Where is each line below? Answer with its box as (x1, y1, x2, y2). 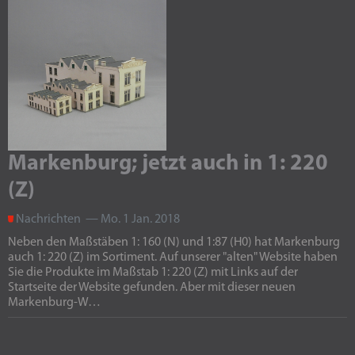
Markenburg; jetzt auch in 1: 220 (8, 153, 328, 175)
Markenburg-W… (8, 296, 101, 309)
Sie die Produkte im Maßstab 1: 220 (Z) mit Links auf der (8, 266, 298, 279)
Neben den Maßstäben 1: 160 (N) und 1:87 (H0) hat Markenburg (8, 236, 340, 249)
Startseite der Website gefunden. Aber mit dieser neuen (8, 281, 296, 294)
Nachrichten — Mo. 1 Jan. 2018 (13, 213, 180, 226)
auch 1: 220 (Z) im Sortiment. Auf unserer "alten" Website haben (8, 251, 338, 264)
